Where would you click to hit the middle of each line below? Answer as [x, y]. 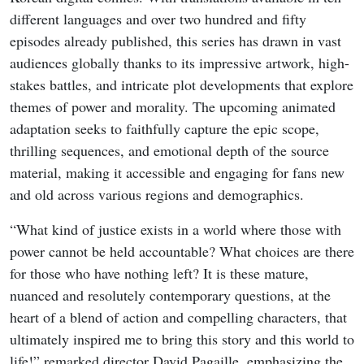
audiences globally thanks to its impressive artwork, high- [180, 63]
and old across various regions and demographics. [157, 195]
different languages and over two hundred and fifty [158, 19]
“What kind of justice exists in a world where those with [175, 230]
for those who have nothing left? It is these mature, [159, 273]
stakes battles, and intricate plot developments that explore [182, 85]
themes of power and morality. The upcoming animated [173, 107]
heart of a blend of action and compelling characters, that [178, 317]
